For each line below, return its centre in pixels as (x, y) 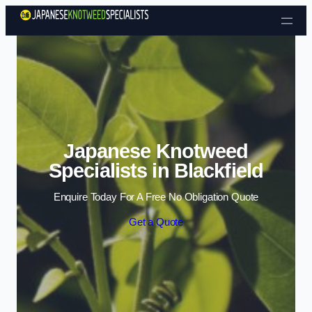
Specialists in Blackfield (156, 170)
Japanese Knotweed (156, 151)
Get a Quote (156, 222)
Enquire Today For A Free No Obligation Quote (156, 197)
